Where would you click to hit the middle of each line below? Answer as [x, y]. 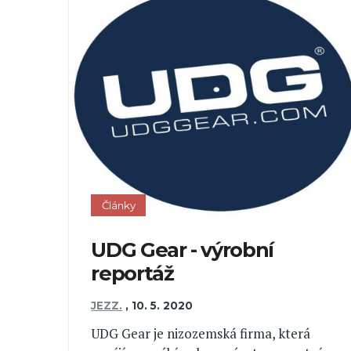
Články [118, 205]
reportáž [132, 273]
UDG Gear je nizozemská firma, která [201, 333]
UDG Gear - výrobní [182, 250]
